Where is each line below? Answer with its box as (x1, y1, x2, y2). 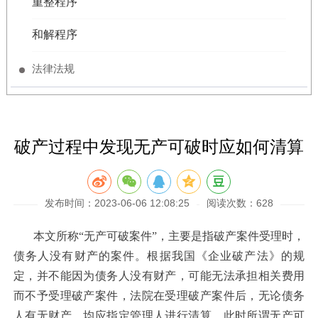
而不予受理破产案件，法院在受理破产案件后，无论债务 (13, 289, 305, 302)
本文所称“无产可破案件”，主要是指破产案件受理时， (33, 229, 305, 242)
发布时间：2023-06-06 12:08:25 (44, 197, 190, 209)
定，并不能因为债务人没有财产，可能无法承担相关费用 (13, 269, 305, 282)
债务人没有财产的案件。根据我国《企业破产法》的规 (13, 249, 305, 262)
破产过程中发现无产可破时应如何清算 (13, 136, 304, 156)
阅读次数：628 (206, 197, 273, 209)
